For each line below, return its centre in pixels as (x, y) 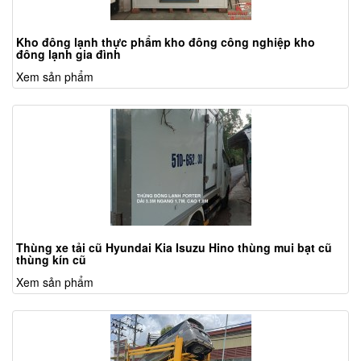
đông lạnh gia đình (68, 54)
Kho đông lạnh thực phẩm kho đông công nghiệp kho (166, 42)
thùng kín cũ (51, 260)
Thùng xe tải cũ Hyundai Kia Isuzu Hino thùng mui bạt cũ (174, 248)
